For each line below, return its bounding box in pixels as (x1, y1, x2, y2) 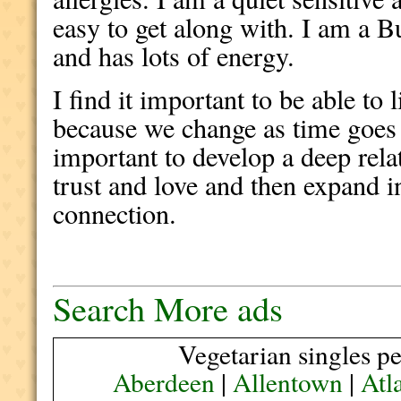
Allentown (233, 364, 344, 399)
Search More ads (53, 286, 284, 331)
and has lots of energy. (53, 38, 295, 74)
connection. (53, 195, 177, 232)
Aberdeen (113, 364, 216, 399)
